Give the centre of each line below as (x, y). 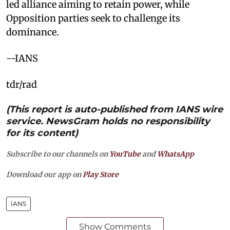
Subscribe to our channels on (58, 154)
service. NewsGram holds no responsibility (108, 121)
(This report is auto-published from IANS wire (114, 109)
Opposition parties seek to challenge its (93, 18)
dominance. (33, 32)
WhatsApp (176, 154)
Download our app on (44, 174)
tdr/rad (22, 84)
